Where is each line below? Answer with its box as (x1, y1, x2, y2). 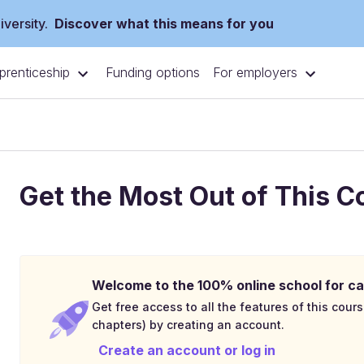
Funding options (106, 64, 200, 81)
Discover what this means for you (54, 15, 274, 32)
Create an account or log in (98, 342, 275, 358)
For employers (213, 64, 297, 81)
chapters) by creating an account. (92, 318, 284, 331)
